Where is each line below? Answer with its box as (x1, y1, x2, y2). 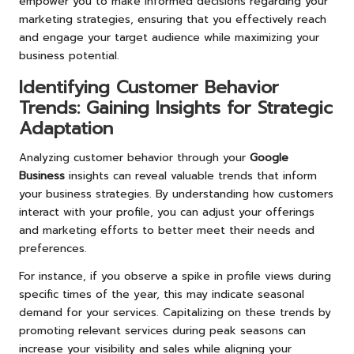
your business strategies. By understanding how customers (19, 185, 333, 202)
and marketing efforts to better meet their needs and (19, 221, 314, 239)
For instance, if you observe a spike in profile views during (19, 267, 331, 284)
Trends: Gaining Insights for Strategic (19, 94, 333, 121)
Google (250, 149, 288, 166)
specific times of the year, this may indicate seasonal (19, 285, 304, 303)
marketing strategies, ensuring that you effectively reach (19, 10, 326, 28)
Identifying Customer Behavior (19, 73, 279, 100)
